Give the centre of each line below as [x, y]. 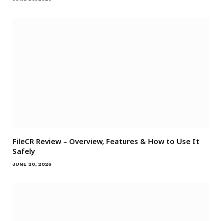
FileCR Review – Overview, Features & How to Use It [106, 141]
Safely [24, 151]
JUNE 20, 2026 [32, 164]
